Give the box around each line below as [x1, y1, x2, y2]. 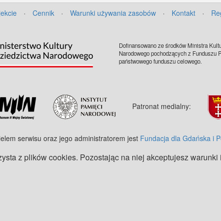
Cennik [33, 8, 54, 18]
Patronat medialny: [132, 101, 191, 111]
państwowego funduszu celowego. [119, 57, 202, 66]
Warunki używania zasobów [70, 8, 156, 18]
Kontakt [172, 8, 195, 18]
